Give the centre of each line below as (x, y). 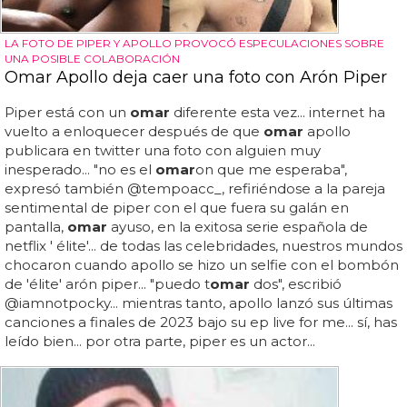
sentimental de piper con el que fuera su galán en (177, 207)
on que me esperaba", (271, 169)
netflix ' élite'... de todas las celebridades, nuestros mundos (203, 245)
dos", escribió (296, 283)
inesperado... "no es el (80, 169)
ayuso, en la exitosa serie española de (238, 226)
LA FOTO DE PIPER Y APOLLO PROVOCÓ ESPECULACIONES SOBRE (194, 43)
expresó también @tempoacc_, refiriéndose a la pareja (195, 188)
